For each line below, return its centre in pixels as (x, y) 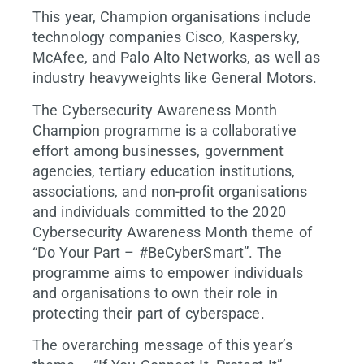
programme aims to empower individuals (168, 272)
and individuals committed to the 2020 (159, 211)
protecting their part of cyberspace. (149, 313)
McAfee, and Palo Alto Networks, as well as (177, 58)
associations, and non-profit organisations (170, 191)
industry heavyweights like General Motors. (175, 78)
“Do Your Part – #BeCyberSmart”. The (158, 252)
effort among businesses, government (158, 150)
